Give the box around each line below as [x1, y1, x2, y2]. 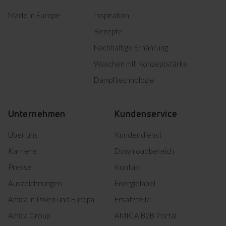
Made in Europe [8, 11, 60, 20]
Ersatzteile [115, 195, 151, 204]
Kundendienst [115, 130, 162, 140]
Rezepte [94, 27, 123, 36]
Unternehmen [8, 108, 66, 120]
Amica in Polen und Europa [8, 195, 94, 204]
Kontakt [115, 162, 142, 172]
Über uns [8, 130, 38, 140]
